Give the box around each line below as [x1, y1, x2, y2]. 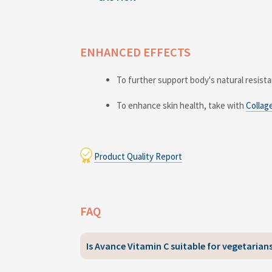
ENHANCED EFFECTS [80, 44, 191, 59]
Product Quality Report [94, 150, 182, 162]
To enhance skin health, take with [117, 99, 246, 111]
